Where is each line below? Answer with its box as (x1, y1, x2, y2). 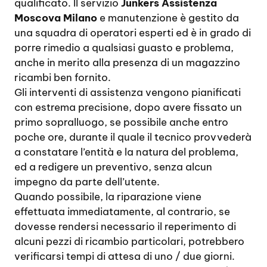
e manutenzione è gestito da (97, 11, 239, 24)
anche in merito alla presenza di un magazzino (14, 56, 240, 69)
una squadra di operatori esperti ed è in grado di (14, 26, 251, 39)
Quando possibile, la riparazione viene (14, 190, 201, 203)
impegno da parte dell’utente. (14, 175, 160, 188)
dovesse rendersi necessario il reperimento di (14, 220, 236, 233)
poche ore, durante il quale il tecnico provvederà (14, 131, 252, 144)
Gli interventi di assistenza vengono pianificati (14, 86, 241, 99)
